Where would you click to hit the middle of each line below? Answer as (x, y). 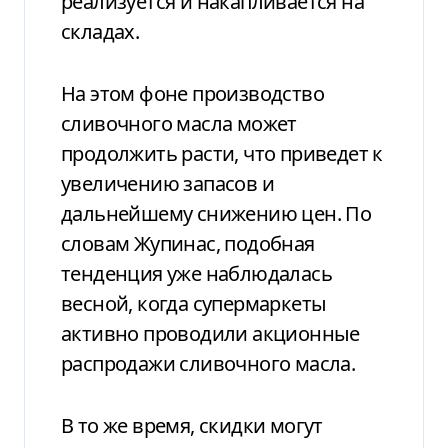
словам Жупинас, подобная (188, 243)
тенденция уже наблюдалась (196, 273)
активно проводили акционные (210, 333)
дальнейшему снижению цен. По (216, 213)
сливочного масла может (179, 123)
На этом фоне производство (192, 93)
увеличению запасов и (167, 183)
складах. (100, 31)
